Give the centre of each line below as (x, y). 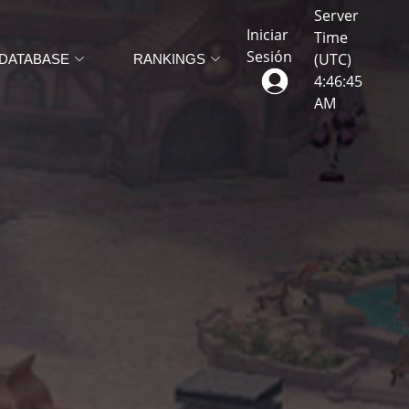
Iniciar (267, 35)
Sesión (269, 57)
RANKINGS (169, 59)
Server (336, 16)
